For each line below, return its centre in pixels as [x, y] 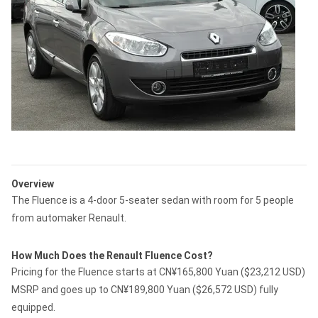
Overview [33, 184]
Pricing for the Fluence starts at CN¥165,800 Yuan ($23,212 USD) [158, 272]
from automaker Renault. [69, 218]
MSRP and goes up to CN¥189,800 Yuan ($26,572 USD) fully [145, 290]
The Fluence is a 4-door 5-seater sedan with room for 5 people [153, 200]
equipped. [33, 307]
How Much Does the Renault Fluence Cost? [112, 256]
